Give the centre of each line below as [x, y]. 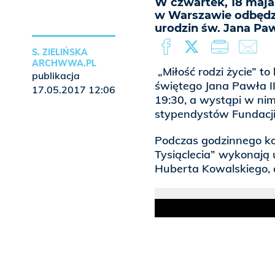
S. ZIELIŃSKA [60, 52]
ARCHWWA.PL [64, 64]
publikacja [56, 76]
